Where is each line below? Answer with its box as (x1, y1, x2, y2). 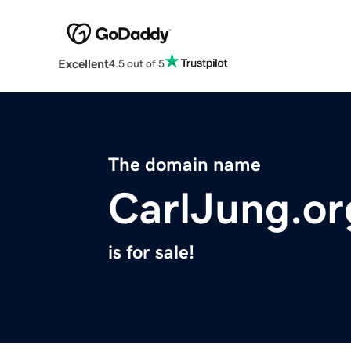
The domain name (108, 155, 261, 175)
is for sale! (108, 243, 194, 262)
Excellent (57, 57, 109, 71)
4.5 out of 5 (108, 57, 165, 69)
